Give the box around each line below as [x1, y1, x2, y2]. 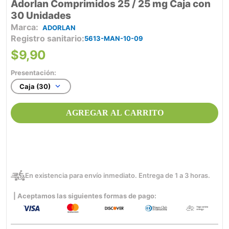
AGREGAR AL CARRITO [65, 108, 164, 117]
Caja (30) [19, 82, 51, 91]
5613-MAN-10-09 [84, 34, 143, 43]
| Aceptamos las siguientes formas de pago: [13, 192, 156, 200]
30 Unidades [11, 10, 71, 22]
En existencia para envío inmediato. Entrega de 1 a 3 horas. [25, 171, 210, 180]
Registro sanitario [11, 33, 82, 44]
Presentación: [11, 68, 56, 77]
